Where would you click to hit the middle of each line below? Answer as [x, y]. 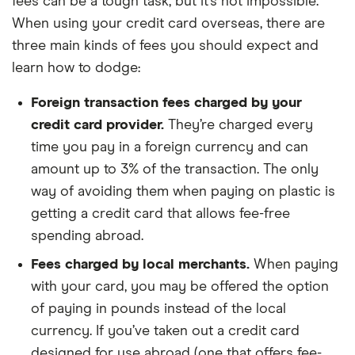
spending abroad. [87, 236]
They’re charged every [239, 125]
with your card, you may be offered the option [180, 286]
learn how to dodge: [76, 68]
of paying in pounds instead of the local [158, 309]
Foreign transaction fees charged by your [166, 103]
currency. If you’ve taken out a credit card [165, 331]
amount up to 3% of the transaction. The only [175, 169]
